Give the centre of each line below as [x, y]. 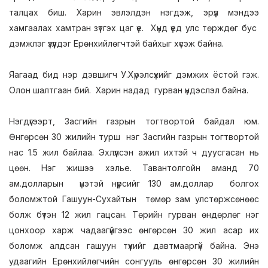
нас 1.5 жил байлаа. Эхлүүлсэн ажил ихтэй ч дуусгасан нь [134, 152]
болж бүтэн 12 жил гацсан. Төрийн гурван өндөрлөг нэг [134, 214]
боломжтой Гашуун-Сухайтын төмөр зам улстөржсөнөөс [134, 199]
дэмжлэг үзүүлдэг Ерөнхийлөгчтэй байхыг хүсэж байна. [116, 43]
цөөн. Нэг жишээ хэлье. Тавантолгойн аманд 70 [134, 168]
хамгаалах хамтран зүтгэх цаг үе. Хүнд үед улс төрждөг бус [134, 28]
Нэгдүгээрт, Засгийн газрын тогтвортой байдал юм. [134, 121]
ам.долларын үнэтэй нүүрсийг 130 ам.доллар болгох [134, 183]
